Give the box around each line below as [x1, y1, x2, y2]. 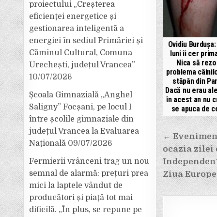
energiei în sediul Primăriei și [29, 36, 143, 45]
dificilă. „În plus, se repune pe [29, 205, 142, 214]
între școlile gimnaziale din [29, 115, 134, 124]
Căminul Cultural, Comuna [29, 48, 133, 57]
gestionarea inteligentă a [29, 24, 124, 33]
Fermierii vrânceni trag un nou [29, 157, 150, 166]
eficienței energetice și [29, 12, 117, 21]
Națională [29, 139, 66, 148]
